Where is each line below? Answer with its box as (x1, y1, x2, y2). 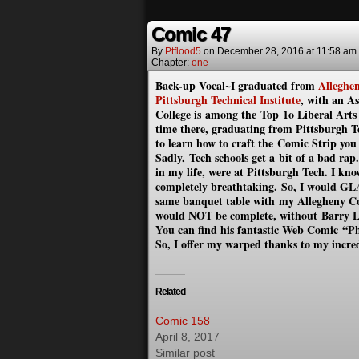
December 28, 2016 (217, 46, 304, 57)
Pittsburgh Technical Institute (155, 91, 301, 108)
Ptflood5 (165, 46, 201, 57)
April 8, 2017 (155, 330, 220, 343)
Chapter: (151, 57, 192, 68)
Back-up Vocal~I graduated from (155, 77, 318, 94)
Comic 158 (155, 314, 210, 327)
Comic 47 (151, 23, 230, 45)
